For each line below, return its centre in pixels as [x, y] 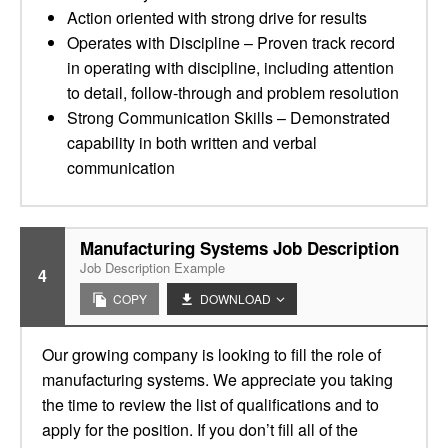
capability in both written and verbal [192, 142]
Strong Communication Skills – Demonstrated [228, 117]
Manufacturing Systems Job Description [239, 248]
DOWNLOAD [235, 298]
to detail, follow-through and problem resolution [233, 92]
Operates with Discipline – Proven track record [231, 42]
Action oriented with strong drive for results [217, 17]
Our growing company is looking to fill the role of [211, 354]
